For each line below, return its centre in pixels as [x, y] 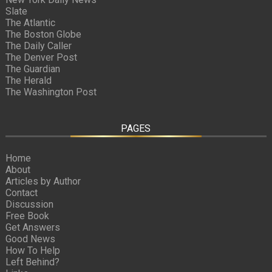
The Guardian [32, 69]
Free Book [27, 216]
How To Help [32, 250]
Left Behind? [32, 262]
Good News [30, 239]
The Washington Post [51, 92]
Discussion [29, 204]
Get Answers [32, 227]
